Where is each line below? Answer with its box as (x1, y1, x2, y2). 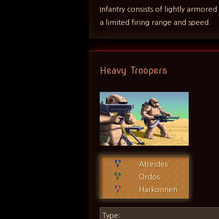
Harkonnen (139, 186, 178, 194)
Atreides (139, 160, 168, 168)
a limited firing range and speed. (100, 18, 211, 26)
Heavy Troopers (100, 64, 168, 76)
